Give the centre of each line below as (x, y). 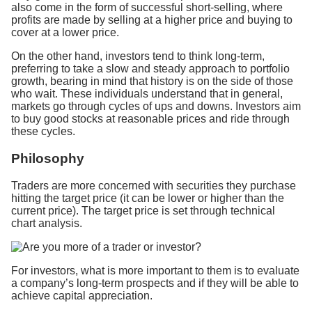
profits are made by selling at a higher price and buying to (152, 20)
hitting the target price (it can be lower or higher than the (148, 198)
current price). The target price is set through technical (143, 210)
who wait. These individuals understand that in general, (147, 94)
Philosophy (48, 159)
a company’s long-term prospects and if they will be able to (155, 283)
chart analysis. (47, 223)
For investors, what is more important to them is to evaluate (155, 270)
